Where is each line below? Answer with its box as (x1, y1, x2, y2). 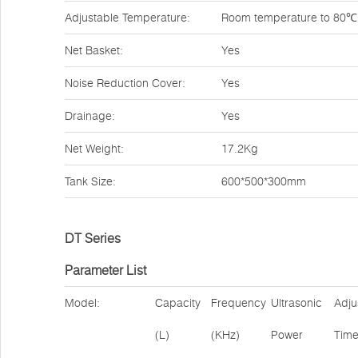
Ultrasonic (271, 296, 322, 310)
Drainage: (65, 109, 115, 123)
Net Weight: (65, 141, 124, 156)
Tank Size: (65, 174, 116, 189)
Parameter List (65, 262, 146, 278)
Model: (65, 296, 100, 310)
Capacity (155, 296, 201, 310)
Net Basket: (65, 43, 123, 58)
